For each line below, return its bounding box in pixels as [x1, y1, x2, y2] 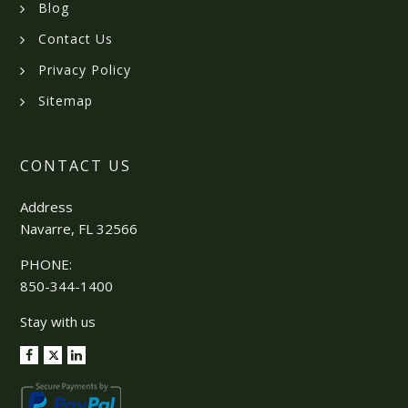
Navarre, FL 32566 [20, 219, 138, 239]
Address [20, 198, 74, 217]
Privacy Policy [38, 61, 132, 79]
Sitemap [38, 92, 94, 110]
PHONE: [20, 255, 73, 274]
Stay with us [20, 312, 97, 331]
